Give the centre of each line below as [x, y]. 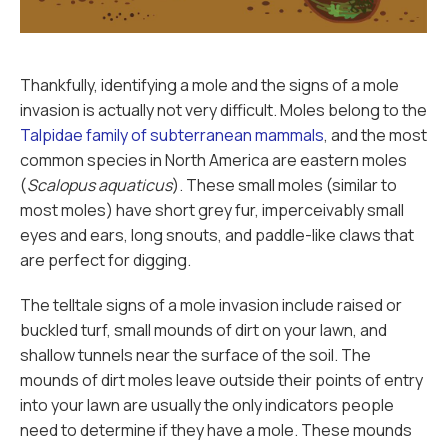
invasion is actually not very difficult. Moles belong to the [223, 110]
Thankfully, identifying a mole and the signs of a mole [209, 85]
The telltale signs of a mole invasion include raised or [211, 305]
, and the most [375, 135]
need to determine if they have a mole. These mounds [216, 430]
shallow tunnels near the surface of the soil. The [195, 355]
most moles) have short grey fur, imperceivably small [212, 210]
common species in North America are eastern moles [213, 160]
